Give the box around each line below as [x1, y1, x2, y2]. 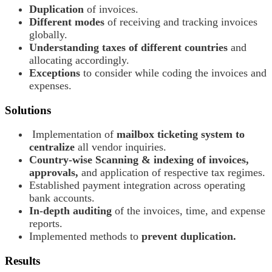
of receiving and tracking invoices [104, 15, 257, 28]
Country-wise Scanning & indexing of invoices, [29, 154, 249, 166]
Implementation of [29, 128, 117, 141]
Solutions [5, 103, 51, 117]
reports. [29, 217, 63, 230]
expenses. [29, 79, 72, 92]
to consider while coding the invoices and [80, 66, 267, 79]
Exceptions [29, 66, 80, 79]
